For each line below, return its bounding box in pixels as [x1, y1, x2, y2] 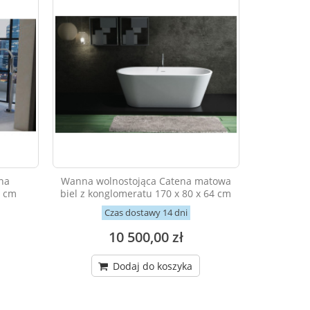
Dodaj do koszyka [110, 259, 193, 273]
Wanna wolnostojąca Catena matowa [60, 174, 231, 188]
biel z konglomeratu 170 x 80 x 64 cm [60, 187, 232, 201]
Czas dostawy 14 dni [104, 206, 188, 219]
